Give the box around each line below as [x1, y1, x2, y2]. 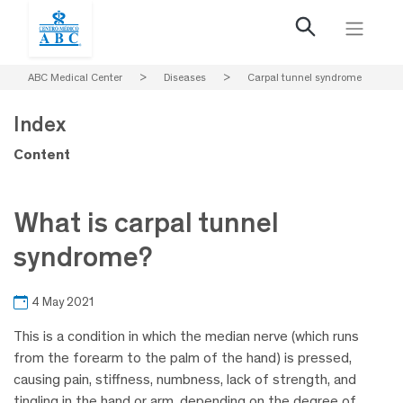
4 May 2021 [31, 294, 94, 310]
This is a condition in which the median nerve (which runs [13, 327, 359, 345]
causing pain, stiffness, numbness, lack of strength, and [13, 371, 356, 389]
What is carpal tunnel [13, 205, 279, 239]
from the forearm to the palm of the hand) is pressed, [13, 349, 352, 367]
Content [13, 146, 70, 163]
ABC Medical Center [28, 71, 122, 84]
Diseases [164, 71, 206, 84]
